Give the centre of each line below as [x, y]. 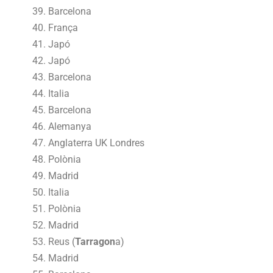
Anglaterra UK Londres [97, 143]
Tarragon [95, 241]
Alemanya [70, 126]
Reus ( [62, 241]
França [63, 27]
